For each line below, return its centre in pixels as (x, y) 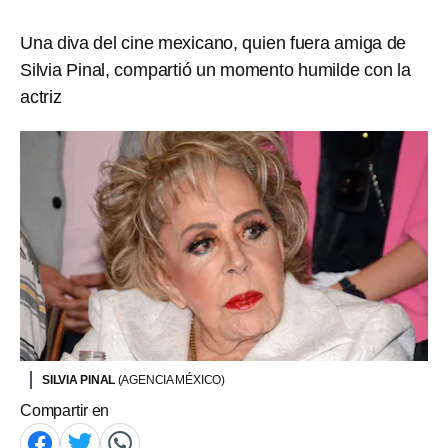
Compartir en (65, 410)
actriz (41, 97)
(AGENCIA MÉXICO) (171, 379)
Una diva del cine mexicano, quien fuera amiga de (213, 43)
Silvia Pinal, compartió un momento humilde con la (215, 70)
